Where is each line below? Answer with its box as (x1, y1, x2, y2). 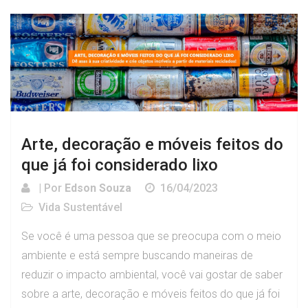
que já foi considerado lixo (21, 155, 218, 175)
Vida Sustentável (38, 201, 122, 214)
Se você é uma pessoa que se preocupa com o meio (21, 230, 281, 243)
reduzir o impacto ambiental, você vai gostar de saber (21, 268, 283, 282)
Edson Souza (65, 181, 131, 195)
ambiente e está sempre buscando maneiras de (21, 249, 253, 263)
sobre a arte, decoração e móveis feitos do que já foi (21, 287, 280, 301)
